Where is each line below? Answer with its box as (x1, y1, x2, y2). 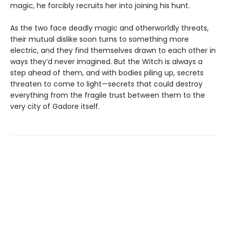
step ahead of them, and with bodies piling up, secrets (10, 67, 204, 78)
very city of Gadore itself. (10, 101, 100, 111)
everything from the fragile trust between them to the (10, 90, 205, 100)
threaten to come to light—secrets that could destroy (10, 78, 203, 89)
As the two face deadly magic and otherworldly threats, (10, 22, 209, 33)
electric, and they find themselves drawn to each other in (10, 45, 216, 55)
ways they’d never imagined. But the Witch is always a (10, 56, 203, 67)
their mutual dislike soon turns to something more (10, 34, 189, 44)
